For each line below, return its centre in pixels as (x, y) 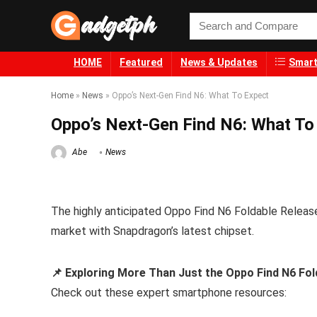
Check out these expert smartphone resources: (169, 293)
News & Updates (219, 63)
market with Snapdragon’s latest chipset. (152, 231)
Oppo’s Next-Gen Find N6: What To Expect (190, 96)
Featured (141, 63)
